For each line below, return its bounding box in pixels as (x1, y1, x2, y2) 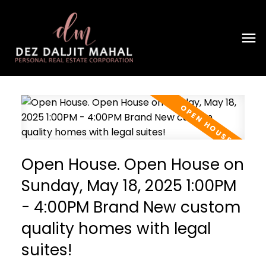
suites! (21, 238, 72, 261)
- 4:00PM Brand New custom (21, 195, 240, 218)
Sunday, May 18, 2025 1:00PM (21, 174, 236, 197)
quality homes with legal (21, 217, 211, 239)
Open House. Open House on (21, 153, 244, 175)
